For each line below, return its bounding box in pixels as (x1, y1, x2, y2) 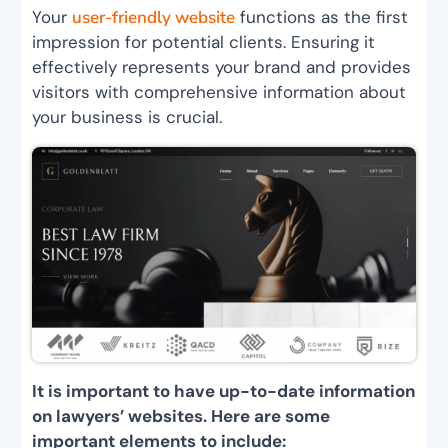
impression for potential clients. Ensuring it (32, 30, 376, 53)
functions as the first (235, 5, 409, 28)
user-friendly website (72, 5, 236, 29)
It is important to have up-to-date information (32, 380, 416, 403)
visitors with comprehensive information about (32, 80, 407, 103)
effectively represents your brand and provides (32, 55, 412, 78)
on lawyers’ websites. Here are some (32, 405, 331, 428)
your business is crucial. (32, 105, 223, 128)
